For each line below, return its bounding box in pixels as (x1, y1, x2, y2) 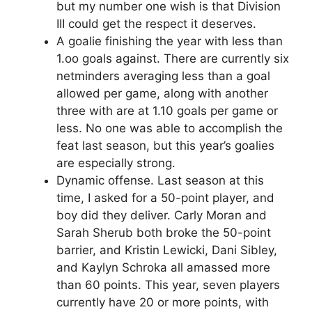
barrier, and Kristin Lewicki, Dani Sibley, (56, 242, 277, 257)
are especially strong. (56, 155, 175, 170)
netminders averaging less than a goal (56, 68, 270, 83)
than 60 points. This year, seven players (56, 277, 280, 292)
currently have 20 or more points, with (56, 295, 269, 309)
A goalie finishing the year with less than (56, 33, 283, 48)
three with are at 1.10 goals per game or (56, 103, 278, 118)
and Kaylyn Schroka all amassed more (56, 260, 270, 274)
